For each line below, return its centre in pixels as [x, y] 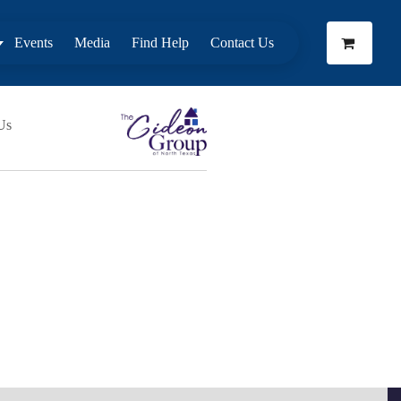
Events [34, 43]
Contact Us [242, 43]
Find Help [160, 43]
